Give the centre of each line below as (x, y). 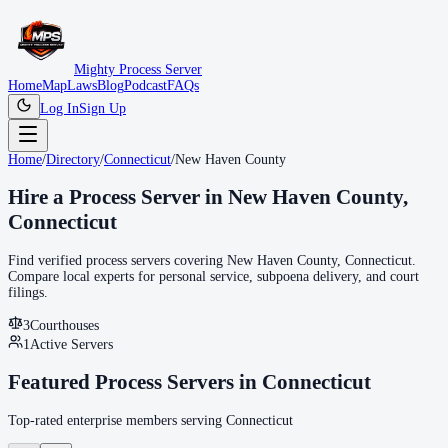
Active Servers (71, 344)
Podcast (145, 85)
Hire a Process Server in (118, 197)
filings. (28, 292)
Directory (73, 159)
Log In (59, 108)
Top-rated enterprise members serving (117, 420)
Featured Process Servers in (135, 382)
